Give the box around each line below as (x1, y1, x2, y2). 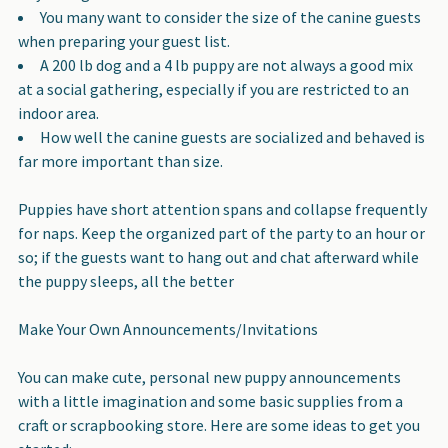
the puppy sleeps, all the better (18, 270, 234, 291)
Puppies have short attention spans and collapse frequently (18, 198, 427, 219)
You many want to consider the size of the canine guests (40, 6, 421, 27)
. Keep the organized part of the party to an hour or (75, 222, 425, 243)
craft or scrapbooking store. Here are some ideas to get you (18, 414, 420, 435)
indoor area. (18, 102, 102, 123)
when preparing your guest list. (18, 30, 233, 51)
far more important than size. (18, 150, 223, 171)
